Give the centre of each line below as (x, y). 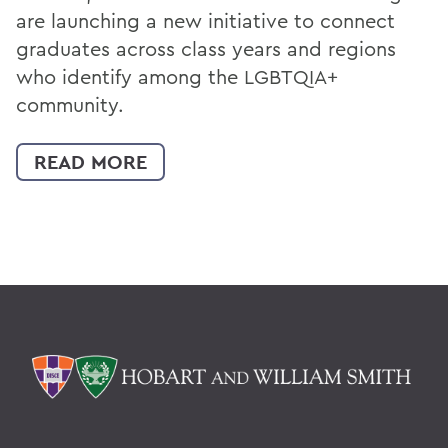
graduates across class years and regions (206, 49)
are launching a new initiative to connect (205, 21)
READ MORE (90, 162)
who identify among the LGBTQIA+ (177, 77)
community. (70, 105)
